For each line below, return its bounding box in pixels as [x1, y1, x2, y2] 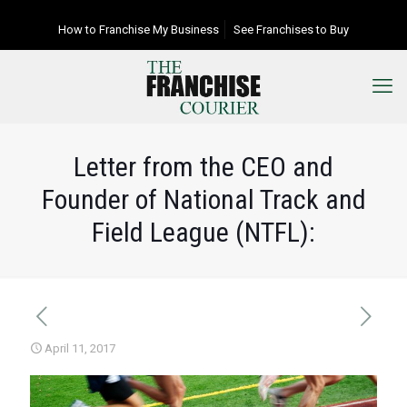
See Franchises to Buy [233, 23, 349, 36]
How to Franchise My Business [58, 23, 219, 36]
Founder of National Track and [41, 184, 366, 215]
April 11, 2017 [45, 342, 115, 355]
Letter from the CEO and [74, 151, 333, 183]
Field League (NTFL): [92, 216, 315, 248]
